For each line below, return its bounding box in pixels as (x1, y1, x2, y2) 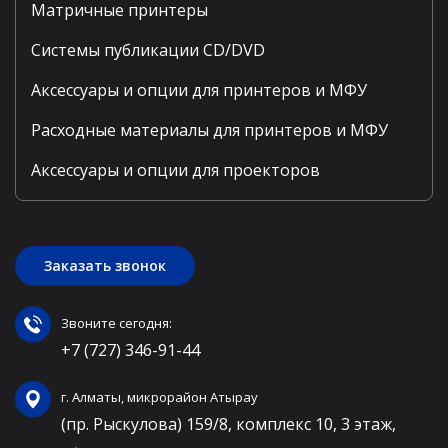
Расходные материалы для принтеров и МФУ (31, 119, 388, 142)
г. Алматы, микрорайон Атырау (61, 388, 258, 407)
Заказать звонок (44, 256, 166, 276)
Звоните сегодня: (61, 314, 172, 333)
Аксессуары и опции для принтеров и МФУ (31, 79, 367, 102)
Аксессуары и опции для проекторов (31, 159, 320, 182)
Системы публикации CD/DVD (31, 39, 265, 62)
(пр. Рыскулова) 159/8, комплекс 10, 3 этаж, (61, 413, 396, 436)
